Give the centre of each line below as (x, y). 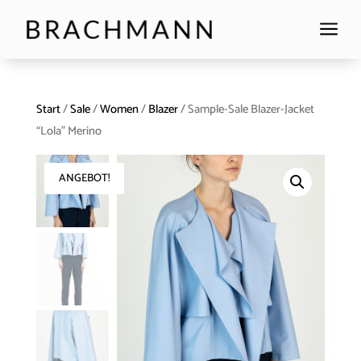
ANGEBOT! (84, 178)
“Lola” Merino (68, 132)
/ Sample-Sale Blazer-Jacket (246, 110)
